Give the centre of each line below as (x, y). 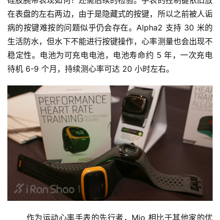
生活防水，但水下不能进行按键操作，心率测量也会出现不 (110, 41)
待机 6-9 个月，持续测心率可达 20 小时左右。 (91, 69)
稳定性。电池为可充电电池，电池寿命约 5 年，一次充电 (110, 55)
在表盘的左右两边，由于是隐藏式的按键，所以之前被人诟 (110, 14)
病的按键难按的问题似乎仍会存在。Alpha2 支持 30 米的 (110, 28)
